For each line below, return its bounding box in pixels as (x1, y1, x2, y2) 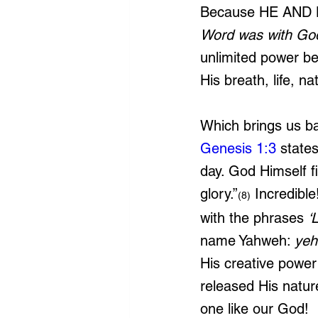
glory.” (200, 185, 238, 202)
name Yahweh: (200, 232, 295, 249)
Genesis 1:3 (200, 140, 276, 157)
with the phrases (200, 209, 308, 226)
